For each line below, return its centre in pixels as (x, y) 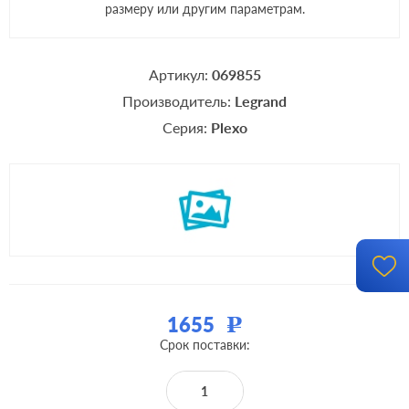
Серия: (186, 127)
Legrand (261, 101)
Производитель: (178, 101)
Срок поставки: (204, 345)
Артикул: (180, 74)
